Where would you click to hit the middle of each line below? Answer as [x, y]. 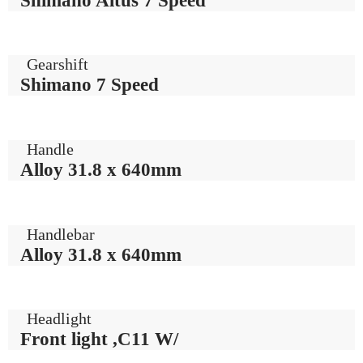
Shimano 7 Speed [90, 85]
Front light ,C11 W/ [99, 339]
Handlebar [61, 234]
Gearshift [58, 64]
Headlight [60, 319]
